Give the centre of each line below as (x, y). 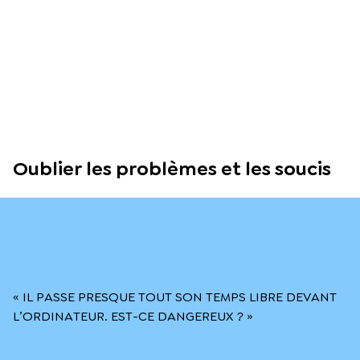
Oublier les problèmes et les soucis (172, 168)
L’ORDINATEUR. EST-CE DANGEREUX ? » (133, 316)
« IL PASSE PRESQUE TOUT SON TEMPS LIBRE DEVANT (175, 297)
